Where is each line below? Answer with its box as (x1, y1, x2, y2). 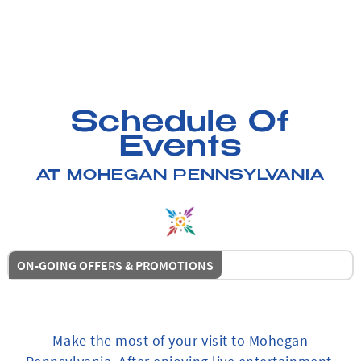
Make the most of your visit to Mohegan (52, 332, 309, 351)
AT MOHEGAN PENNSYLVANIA (35, 169, 326, 184)
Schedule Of (70, 110, 291, 139)
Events (118, 135, 243, 164)
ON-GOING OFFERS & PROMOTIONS (17, 257, 214, 273)
